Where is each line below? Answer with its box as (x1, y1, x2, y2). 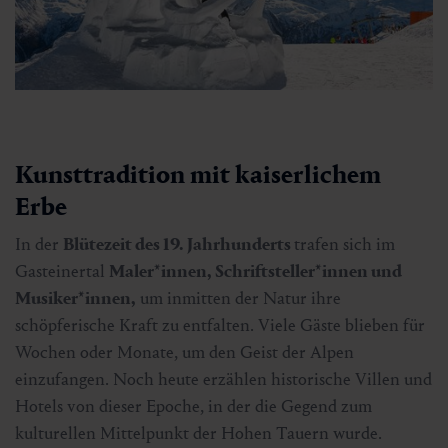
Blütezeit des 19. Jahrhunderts (63, 234, 294, 256)
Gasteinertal (15, 261, 109, 283)
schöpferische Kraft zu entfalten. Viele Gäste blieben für (15, 315, 425, 337)
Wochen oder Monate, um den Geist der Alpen (15, 342, 354, 364)
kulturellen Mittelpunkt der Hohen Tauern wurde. (15, 423, 382, 445)
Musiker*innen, (15, 288, 136, 310)
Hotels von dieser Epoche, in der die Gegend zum (15, 396, 372, 418)
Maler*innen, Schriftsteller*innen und (109, 261, 402, 283)
